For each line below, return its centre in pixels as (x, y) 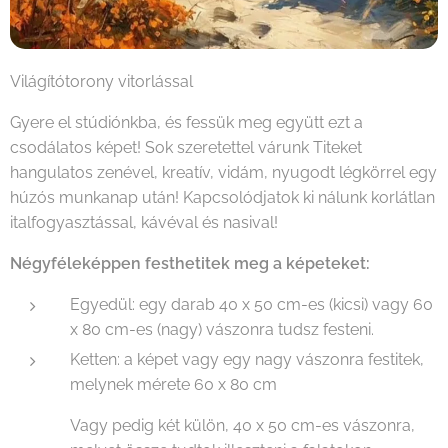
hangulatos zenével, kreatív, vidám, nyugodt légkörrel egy (223, 172)
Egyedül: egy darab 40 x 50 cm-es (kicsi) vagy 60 (251, 304)
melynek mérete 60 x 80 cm (173, 384)
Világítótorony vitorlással (101, 81)
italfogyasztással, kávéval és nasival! (144, 222)
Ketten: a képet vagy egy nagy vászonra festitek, (247, 359)
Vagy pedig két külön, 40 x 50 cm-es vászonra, (242, 425)
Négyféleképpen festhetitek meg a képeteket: (190, 263)
